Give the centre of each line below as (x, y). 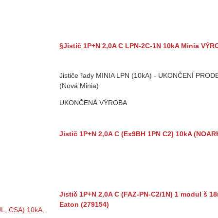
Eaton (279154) (84, 204)
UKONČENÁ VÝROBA (93, 103)
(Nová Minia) (79, 86)
